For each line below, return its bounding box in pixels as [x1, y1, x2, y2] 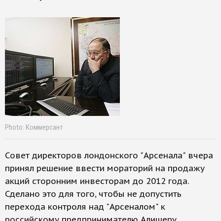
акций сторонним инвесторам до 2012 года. [5, 176, 189, 186]
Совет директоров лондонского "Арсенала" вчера [5, 150, 213, 161]
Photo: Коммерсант [5, 123, 63, 132]
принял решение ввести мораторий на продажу [5, 163, 205, 174]
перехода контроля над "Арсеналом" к [5, 201, 165, 212]
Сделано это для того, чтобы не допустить [5, 188, 182, 199]
